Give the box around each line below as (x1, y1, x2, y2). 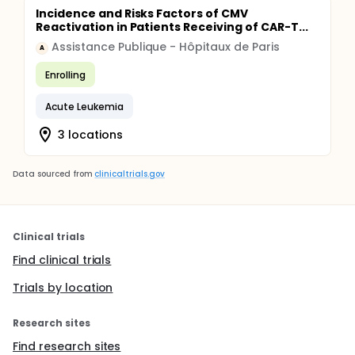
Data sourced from (13, 168, 93, 180)
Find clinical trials (13, 252, 112, 268)
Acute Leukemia (45, 99, 124, 113)
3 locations (58, 126, 123, 143)
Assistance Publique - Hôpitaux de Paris (52, 39, 280, 55)
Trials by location (13, 280, 113, 296)
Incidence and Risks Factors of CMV (36, 6, 248, 21)
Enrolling (45, 67, 86, 82)
